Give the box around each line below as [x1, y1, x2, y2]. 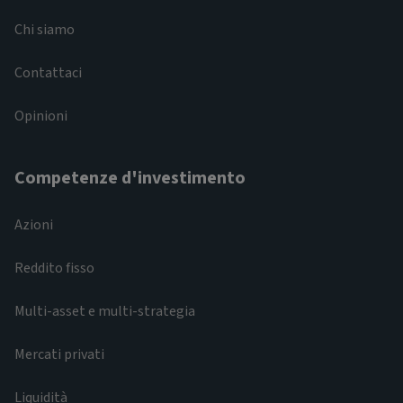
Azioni [14, 215, 53, 235]
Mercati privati [14, 345, 104, 364]
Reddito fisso [14, 258, 94, 278]
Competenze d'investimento [14, 166, 246, 191]
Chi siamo [14, 20, 75, 40]
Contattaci [14, 63, 82, 83]
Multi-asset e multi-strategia [14, 301, 195, 321]
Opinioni [14, 106, 67, 126]
